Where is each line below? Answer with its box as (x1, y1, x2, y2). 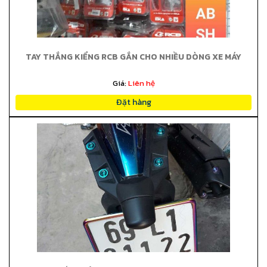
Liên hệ (128, 77, 155, 89)
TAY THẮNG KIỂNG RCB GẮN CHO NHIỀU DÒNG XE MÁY (26, 51, 241, 63)
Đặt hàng (116, 96, 151, 108)
